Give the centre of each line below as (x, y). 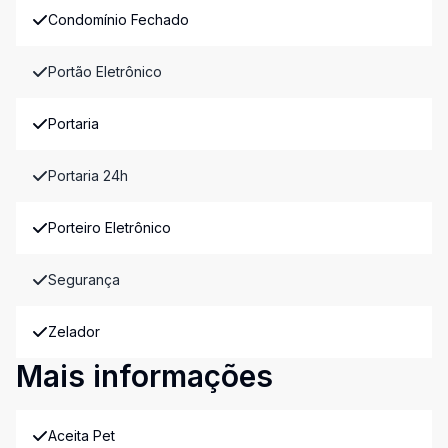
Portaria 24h (88, 175)
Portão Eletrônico (105, 71)
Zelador (74, 331)
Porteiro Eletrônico (109, 227)
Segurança (84, 279)
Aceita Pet (81, 435)
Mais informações (144, 376)
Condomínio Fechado (118, 19)
